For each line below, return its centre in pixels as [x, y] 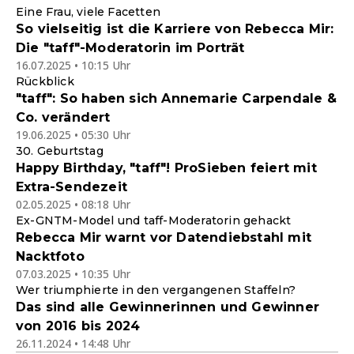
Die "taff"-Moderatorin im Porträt [130, 47]
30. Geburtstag [60, 151]
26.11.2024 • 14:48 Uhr [73, 343]
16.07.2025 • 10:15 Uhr [73, 65]
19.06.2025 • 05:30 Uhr [73, 134]
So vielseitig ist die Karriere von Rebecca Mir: [175, 28]
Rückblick [45, 81]
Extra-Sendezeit [72, 186]
